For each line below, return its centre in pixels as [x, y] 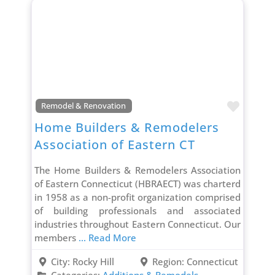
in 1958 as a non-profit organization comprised [137, 197]
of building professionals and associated [137, 211]
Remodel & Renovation [84, 106]
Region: [170, 262]
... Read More [107, 238]
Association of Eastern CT [114, 145]
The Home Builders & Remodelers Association [137, 170]
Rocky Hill [93, 262]
